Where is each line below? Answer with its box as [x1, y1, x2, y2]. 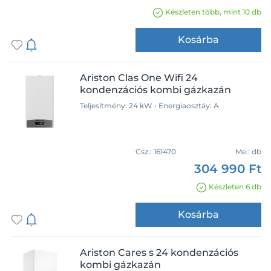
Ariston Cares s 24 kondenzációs [80, 247, 238, 258]
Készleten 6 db [209, 182, 261, 191]
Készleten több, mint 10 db [165, 7, 261, 16]
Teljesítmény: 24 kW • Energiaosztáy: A [80, 101, 219, 110]
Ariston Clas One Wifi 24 [80, 72, 198, 83]
